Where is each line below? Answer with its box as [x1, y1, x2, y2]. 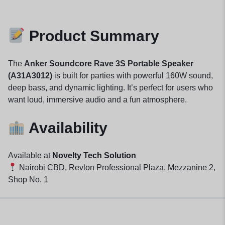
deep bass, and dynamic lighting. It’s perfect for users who [8, 83, 213, 92]
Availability [25, 119, 108, 136]
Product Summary [25, 28, 160, 45]
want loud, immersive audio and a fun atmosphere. [8, 95, 187, 104]
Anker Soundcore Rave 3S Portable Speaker [24, 59, 193, 68]
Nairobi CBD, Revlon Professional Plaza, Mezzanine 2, [17, 163, 216, 172]
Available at [8, 151, 52, 160]
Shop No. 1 [8, 175, 48, 184]
